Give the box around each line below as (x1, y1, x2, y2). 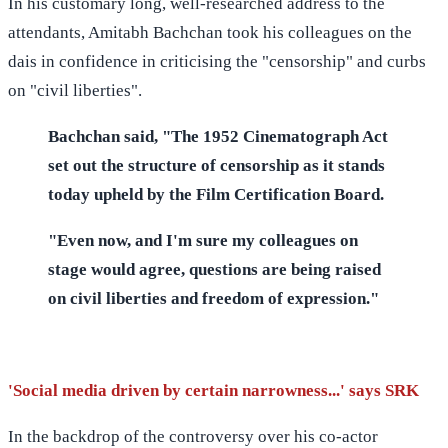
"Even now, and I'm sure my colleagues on (48, 230, 358, 250)
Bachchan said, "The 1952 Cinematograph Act (48, 126, 388, 146)
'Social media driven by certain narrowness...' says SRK (8, 380, 419, 400)
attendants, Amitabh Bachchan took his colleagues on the (8, 22, 412, 42)
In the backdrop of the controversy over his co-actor (8, 426, 378, 446)
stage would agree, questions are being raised (48, 259, 381, 279)
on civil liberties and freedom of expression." (48, 288, 379, 308)
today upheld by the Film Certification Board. (48, 184, 384, 204)
